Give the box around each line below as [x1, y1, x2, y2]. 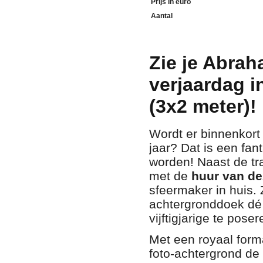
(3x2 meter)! [149, 96, 257, 117]
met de [149, 169, 191, 183]
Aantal [151, 11, 173, 20]
